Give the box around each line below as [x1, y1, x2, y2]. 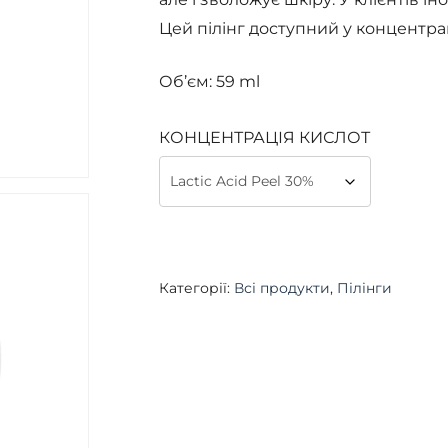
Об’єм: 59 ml [159, 72, 261, 91]
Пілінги [337, 279, 393, 297]
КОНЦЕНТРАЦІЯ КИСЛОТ [159, 128, 371, 147]
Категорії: [159, 279, 235, 297]
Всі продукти [234, 279, 331, 297]
